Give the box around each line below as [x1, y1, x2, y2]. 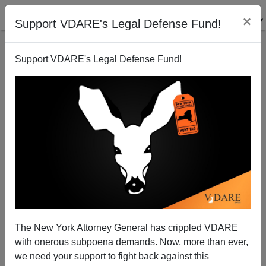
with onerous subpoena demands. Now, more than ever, [15, 236, 248, 247]
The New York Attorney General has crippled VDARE [15, 222, 238, 233]
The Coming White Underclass [77, 115, 189, 124]
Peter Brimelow [97, 197, 169, 210]
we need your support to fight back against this [15, 251, 209, 261]
